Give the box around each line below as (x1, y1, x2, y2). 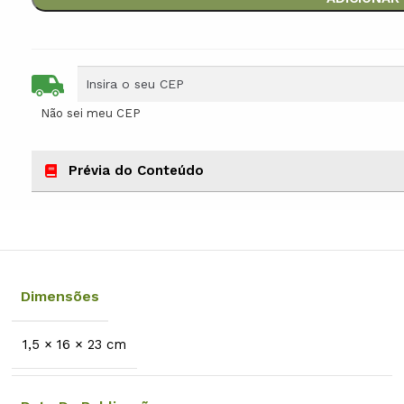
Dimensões (21, 287, 100, 305)
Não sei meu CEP (41, 106, 142, 120)
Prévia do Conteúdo (69, 161, 205, 179)
